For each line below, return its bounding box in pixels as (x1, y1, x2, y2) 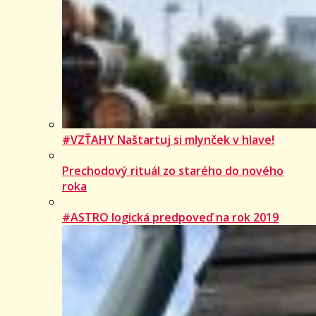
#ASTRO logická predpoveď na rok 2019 (62, 209, 279, 225)
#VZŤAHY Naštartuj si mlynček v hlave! (62, 131, 274, 147)
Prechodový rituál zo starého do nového (62, 162, 284, 178)
